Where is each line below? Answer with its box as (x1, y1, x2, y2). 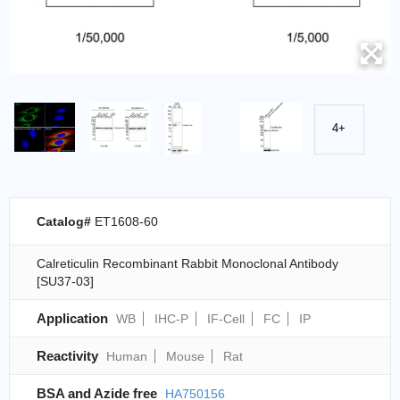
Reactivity (37, 348, 98, 364)
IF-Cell (207, 312, 245, 327)
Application (37, 311, 108, 327)
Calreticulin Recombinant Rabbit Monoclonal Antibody (37, 256, 338, 271)
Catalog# (37, 214, 95, 229)
